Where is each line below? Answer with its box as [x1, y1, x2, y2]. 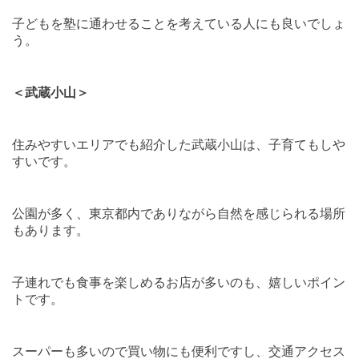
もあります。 [12, 224, 89, 238]
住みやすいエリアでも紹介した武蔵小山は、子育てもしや [12, 138, 345, 152]
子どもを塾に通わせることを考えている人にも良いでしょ [12, 17, 345, 31]
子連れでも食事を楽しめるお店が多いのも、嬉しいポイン [12, 276, 345, 290]
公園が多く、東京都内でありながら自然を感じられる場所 [12, 207, 345, 221]
